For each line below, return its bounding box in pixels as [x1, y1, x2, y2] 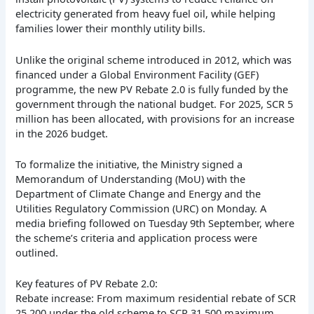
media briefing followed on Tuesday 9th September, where [15, 215, 295, 230]
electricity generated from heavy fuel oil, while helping [15, 6, 276, 21]
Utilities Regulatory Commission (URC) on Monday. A [15, 200, 267, 215]
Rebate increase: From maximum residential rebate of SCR [15, 291, 296, 306]
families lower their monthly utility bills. [15, 21, 206, 36]
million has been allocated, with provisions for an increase [15, 111, 295, 125]
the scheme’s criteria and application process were [15, 230, 258, 245]
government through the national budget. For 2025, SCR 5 [15, 96, 294, 111]
